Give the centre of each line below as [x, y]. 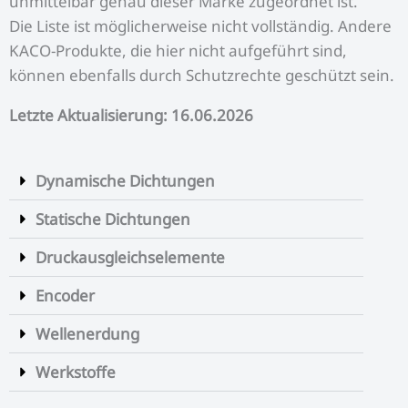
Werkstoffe [76, 372]
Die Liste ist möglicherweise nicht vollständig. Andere [200, 25]
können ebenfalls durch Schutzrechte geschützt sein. [204, 75]
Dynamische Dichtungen [125, 180]
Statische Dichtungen [113, 219]
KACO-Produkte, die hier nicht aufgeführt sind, [178, 50]
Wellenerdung [87, 333]
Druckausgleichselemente [130, 257]
